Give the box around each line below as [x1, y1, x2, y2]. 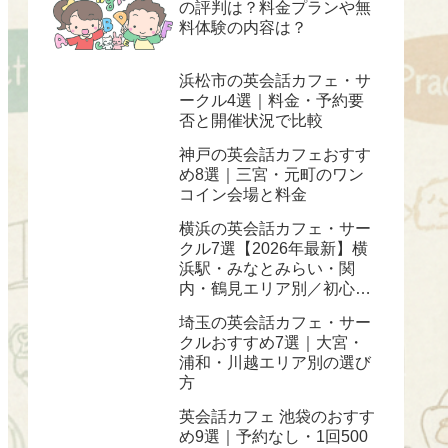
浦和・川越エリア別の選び [179, 353, 371, 371]
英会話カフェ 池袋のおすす [179, 407, 375, 425]
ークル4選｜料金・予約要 [179, 91, 364, 109]
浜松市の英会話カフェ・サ [179, 71, 371, 89]
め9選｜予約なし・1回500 [179, 427, 368, 445]
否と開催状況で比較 [179, 111, 323, 129]
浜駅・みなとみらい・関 [179, 259, 355, 277]
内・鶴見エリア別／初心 [179, 279, 355, 297]
